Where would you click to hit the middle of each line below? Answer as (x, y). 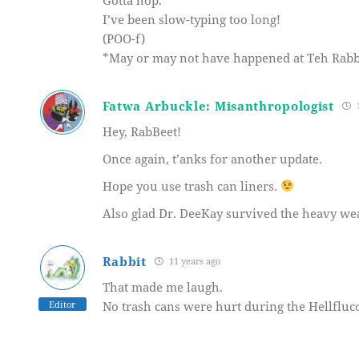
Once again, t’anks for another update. (212, 158)
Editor (63, 304)
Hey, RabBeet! (141, 131)
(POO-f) (123, 38)
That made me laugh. (162, 286)
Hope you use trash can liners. (191, 186)
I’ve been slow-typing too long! (191, 19)
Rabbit (124, 261)
